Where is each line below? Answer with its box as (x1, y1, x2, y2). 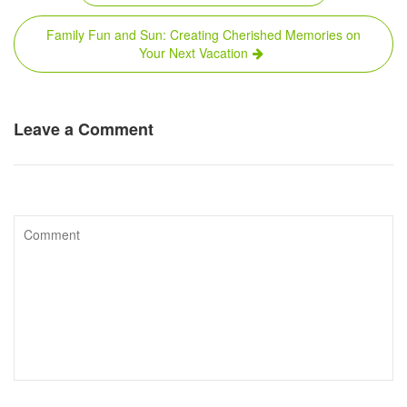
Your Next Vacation (139, 44, 248, 63)
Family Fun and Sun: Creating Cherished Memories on (46, 25, 361, 45)
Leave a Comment (14, 117, 154, 142)
